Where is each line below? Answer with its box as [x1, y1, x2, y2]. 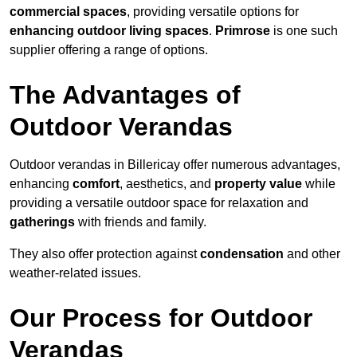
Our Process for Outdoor [10, 304, 312, 333]
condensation [200, 247, 284, 261]
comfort [73, 177, 120, 191]
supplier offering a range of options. [10, 43, 208, 57]
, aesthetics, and [120, 177, 214, 191]
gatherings [10, 215, 75, 229]
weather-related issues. [10, 266, 141, 280]
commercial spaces [10, 5, 127, 19]
